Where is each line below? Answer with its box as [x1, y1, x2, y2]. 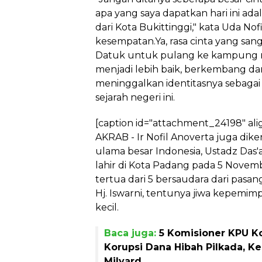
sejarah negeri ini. [95, 92, 175, 103]
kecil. [95, 202, 119, 213]
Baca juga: [104, 227, 159, 239]
